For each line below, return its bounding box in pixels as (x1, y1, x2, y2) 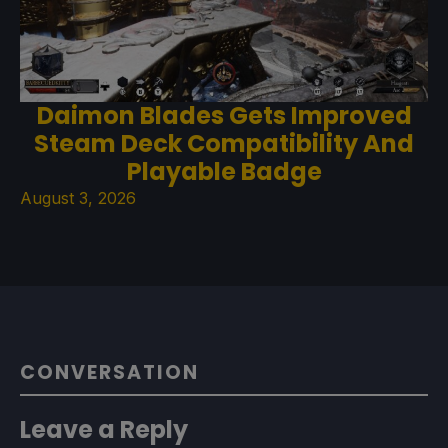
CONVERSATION (20, 358, 199, 386)
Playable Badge (126, 154, 322, 188)
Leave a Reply (20, 412, 188, 446)
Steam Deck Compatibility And (34, 126, 414, 160)
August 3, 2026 (20, 187, 136, 208)
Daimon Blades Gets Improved (36, 98, 412, 132)
